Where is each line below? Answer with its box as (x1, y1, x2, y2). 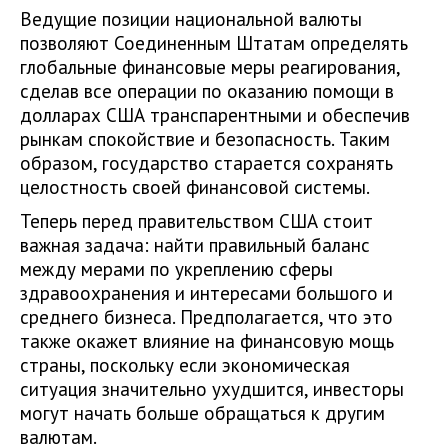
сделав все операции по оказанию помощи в (20, 79, 394, 103)
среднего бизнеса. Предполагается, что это (20, 305, 393, 329)
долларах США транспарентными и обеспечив (20, 103, 410, 127)
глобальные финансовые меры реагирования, (20, 55, 400, 79)
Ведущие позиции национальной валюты (20, 7, 362, 31)
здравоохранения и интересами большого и (20, 281, 393, 305)
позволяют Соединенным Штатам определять (20, 31, 408, 55)
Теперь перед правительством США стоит (20, 209, 373, 233)
